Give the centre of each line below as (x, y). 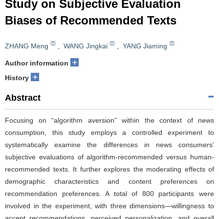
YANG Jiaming (145, 46)
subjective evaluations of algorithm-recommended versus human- (109, 157)
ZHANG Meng (27, 46)
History (17, 77)
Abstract (23, 98)
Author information (37, 63)
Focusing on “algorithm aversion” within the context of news (109, 120)
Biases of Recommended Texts (91, 20)
